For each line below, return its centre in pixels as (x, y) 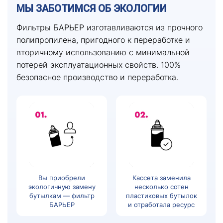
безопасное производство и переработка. (97, 77)
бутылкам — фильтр (62, 195)
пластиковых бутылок (161, 195)
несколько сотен (161, 186)
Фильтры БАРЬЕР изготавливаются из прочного (110, 27)
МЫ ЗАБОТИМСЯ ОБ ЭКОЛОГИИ (92, 8)
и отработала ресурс (161, 204)
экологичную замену (62, 186)
